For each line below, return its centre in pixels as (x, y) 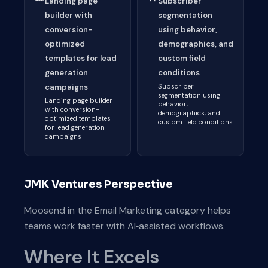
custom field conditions (195, 122)
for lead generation (75, 127)
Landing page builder (79, 100)
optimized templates (78, 118)
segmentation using (189, 95)
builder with (68, 15)
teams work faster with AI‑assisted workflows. (124, 226)
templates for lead (81, 58)
